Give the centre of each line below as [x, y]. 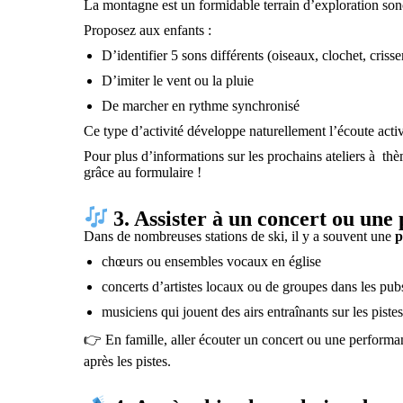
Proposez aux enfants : [148, 30]
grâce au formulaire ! [143, 172]
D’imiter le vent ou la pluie [178, 80]
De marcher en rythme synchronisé [201, 105]
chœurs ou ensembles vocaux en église [212, 262]
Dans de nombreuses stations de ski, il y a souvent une [240, 237]
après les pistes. [128, 362]
